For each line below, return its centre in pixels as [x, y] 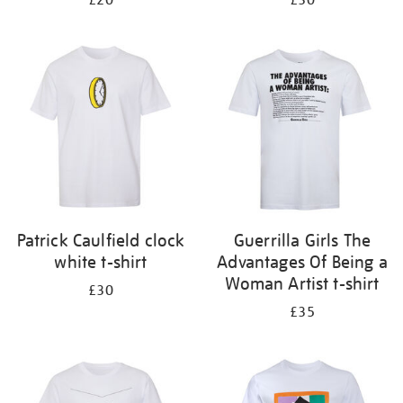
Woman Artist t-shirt [302, 283]
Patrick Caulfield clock [101, 240]
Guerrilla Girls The [302, 240]
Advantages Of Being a [302, 262]
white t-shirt [101, 262]
